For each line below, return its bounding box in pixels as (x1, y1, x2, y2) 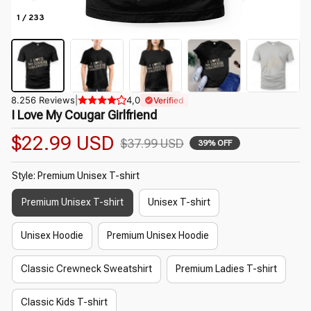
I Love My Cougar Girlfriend (11, 107, 157, 122)
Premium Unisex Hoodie (107, 230, 209, 242)
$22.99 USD (11, 131, 115, 155)
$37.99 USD (120, 135, 184, 151)
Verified (153, 94, 184, 106)
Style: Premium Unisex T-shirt (12, 169, 140, 181)
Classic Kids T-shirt (21, 296, 108, 308)
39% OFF (198, 138, 232, 149)
